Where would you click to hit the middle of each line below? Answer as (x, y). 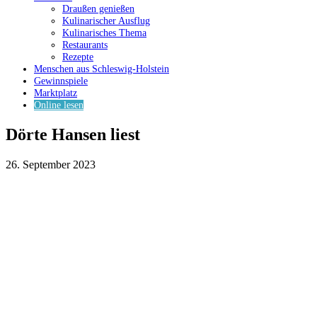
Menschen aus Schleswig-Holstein (102, 69)
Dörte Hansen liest (75, 134)
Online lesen (59, 105)
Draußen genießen (98, 9)
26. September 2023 (51, 164)
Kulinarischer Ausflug (106, 21)
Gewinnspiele (61, 81)
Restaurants (85, 45)
